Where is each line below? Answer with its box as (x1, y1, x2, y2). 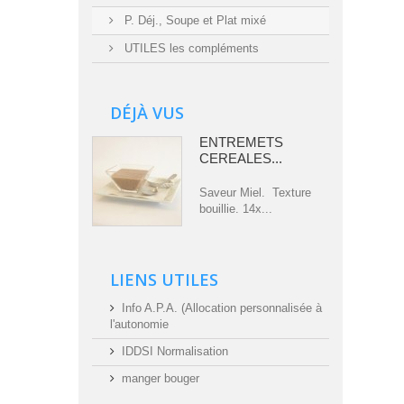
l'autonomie (110, 317, 169, 332)
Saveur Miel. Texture (199, 186, 311, 200)
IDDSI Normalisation (122, 344, 228, 359)
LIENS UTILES (110, 269, 218, 291)
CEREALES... (199, 151, 282, 167)
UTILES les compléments (121, 41, 259, 56)
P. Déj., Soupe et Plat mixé (121, 14, 266, 28)
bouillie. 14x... (199, 202, 272, 216)
